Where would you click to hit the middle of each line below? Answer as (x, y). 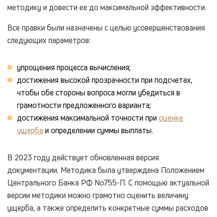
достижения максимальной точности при (88, 117)
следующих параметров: (49, 40)
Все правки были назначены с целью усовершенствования (106, 27)
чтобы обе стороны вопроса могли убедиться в (99, 92)
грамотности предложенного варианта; (84, 105)
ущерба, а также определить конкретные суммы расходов (108, 208)
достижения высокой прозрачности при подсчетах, (105, 80)
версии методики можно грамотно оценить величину (98, 195)
